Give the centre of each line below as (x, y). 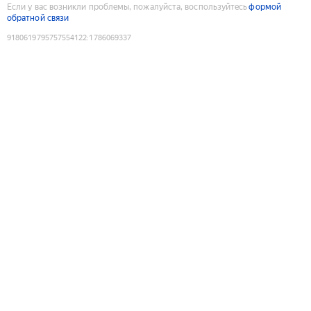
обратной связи (38, 18)
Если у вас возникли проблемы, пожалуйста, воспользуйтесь (127, 7)
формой (265, 7)
